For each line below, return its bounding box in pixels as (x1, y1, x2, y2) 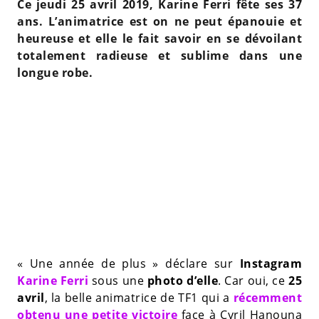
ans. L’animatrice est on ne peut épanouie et (17, 13, 302, 29)
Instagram (233, 255, 302, 271)
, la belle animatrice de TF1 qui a (44, 289, 234, 305)
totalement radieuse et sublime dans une (17, 47, 302, 63)
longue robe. (17, 64, 93, 80)
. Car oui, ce (218, 272, 289, 288)
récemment (233, 289, 302, 305)
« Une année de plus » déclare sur (17, 255, 234, 271)
